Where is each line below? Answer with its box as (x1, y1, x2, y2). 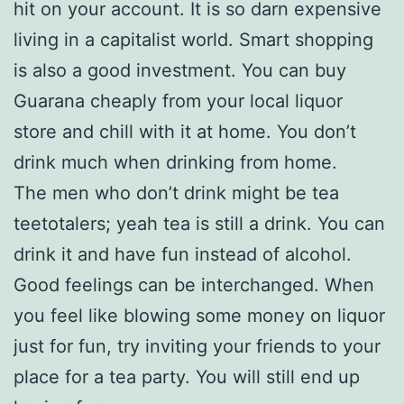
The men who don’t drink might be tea (14, 181, 339, 204)
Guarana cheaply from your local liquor (14, 89, 343, 112)
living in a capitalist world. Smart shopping (14, 28, 373, 50)
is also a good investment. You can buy (14, 59, 346, 81)
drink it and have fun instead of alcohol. (14, 243, 352, 265)
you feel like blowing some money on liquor (14, 304, 385, 326)
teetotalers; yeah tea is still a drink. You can (14, 212, 385, 234)
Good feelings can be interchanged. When (14, 273, 374, 296)
